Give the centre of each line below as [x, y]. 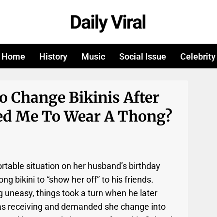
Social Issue [142, 56]
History [54, 56]
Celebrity [198, 56]
